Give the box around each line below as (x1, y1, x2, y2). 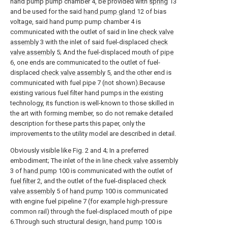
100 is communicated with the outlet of (57, 167, 173, 175)
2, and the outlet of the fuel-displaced (36, 177, 149, 185)
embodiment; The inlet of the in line (10, 157, 114, 164)
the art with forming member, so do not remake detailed (10, 109, 173, 117)
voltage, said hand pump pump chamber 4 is (10, 18, 141, 25)
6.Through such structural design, (10, 218, 109, 225)
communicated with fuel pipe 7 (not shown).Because (10, 79, 165, 87)
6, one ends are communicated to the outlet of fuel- (10, 59, 160, 66)
